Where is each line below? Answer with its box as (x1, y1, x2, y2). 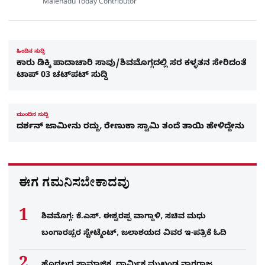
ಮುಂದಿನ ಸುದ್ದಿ (17, 112, 49, 119)
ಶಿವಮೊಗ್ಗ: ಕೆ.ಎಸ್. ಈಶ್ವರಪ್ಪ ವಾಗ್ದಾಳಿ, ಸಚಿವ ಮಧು (41, 212, 206, 223)
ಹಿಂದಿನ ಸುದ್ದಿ (17, 49, 45, 56)
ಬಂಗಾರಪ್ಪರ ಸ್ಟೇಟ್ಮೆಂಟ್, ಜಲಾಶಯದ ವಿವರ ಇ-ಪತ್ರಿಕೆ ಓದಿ (41, 228, 227, 240)
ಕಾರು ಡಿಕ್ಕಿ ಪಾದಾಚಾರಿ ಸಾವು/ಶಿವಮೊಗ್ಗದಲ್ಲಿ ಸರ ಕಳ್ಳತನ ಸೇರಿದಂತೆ (17, 59, 247, 70)
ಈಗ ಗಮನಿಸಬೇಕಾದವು (19, 175, 130, 196)
